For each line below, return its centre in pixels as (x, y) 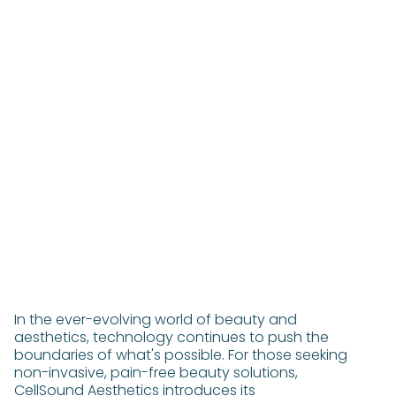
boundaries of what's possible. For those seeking (181, 355)
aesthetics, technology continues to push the (171, 337)
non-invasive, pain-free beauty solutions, (156, 373)
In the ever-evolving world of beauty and (156, 320)
